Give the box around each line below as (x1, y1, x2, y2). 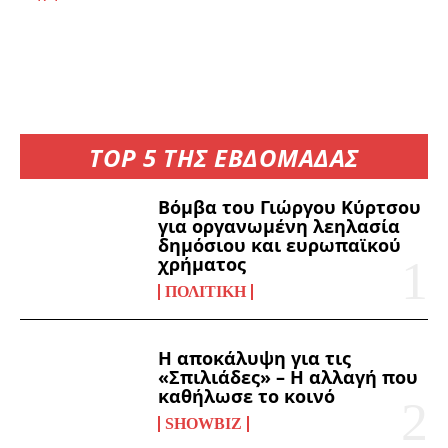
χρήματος (158, 252, 247, 277)
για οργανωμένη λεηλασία (158, 214, 401, 239)
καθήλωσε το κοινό (158, 383, 336, 408)
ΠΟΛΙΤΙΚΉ (165, 283, 247, 301)
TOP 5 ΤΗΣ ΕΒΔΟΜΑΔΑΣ (89, 141, 359, 175)
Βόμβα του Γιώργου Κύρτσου (158, 195, 422, 220)
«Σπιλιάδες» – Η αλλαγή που (158, 364, 419, 389)
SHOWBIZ (165, 414, 243, 432)
